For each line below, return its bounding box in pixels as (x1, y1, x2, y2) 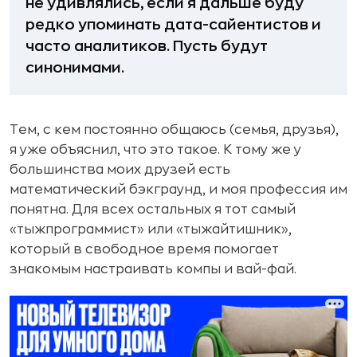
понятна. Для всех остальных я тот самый (10, 203, 296, 216)
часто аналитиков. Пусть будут (25, 39, 268, 53)
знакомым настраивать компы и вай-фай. (10, 263, 296, 276)
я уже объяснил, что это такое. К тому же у (10, 143, 301, 156)
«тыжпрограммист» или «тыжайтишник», (10, 223, 292, 236)
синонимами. (25, 61, 124, 75)
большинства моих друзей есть (10, 163, 230, 176)
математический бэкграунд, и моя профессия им (10, 183, 347, 196)
